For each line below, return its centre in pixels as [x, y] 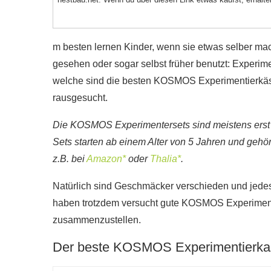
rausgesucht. [80, 98]
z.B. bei [70, 159]
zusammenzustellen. [97, 220]
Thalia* [165, 159]
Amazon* [106, 159]
